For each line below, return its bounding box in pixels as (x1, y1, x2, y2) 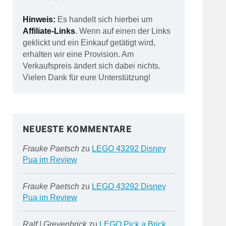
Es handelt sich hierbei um (55, 15, 152, 24)
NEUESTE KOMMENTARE (22, 124, 132, 134)
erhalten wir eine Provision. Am (22, 50, 134, 59)
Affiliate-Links (22, 27, 75, 35)
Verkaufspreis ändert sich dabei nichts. (22, 62, 160, 70)
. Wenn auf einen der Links (75, 27, 171, 35)
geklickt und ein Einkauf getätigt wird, (22, 38, 155, 47)
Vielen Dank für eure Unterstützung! (22, 73, 150, 82)
